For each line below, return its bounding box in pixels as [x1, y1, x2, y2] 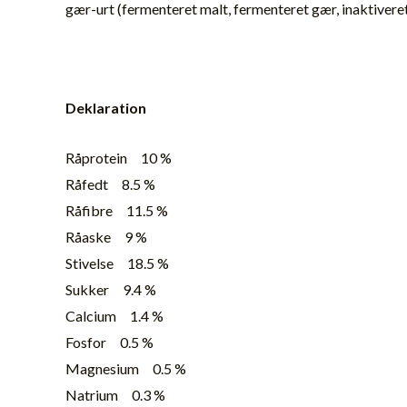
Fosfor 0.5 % [65, 333, 154, 351]
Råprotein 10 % [65, 148, 172, 166]
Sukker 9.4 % [65, 280, 156, 298]
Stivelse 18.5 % [65, 253, 169, 272]
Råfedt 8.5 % [65, 174, 155, 193]
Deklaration [65, 98, 146, 116]
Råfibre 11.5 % [65, 201, 168, 219]
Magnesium [65, 359, 153, 377]
